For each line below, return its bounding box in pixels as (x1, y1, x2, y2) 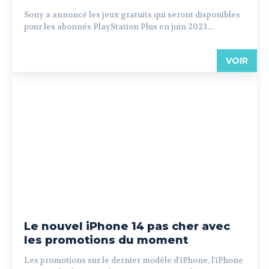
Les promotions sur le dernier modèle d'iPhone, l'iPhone (24, 255, 243, 265)
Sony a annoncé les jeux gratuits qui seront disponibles (24, 10, 240, 20)
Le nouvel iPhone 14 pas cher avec (24, 220, 230, 233)
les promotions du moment (24, 234, 188, 247)
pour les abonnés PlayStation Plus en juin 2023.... (24, 22, 214, 32)
